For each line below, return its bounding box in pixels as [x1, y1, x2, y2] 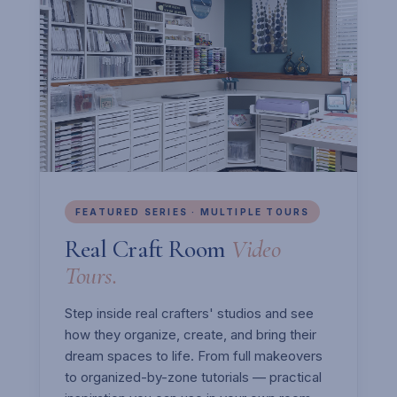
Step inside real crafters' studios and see [65, 304, 314, 322]
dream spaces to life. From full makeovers [65, 346, 323, 364]
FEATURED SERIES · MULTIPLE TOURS [75, 206, 310, 217]
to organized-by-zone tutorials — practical [65, 368, 322, 385]
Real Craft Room [65, 233, 232, 264]
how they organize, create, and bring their [65, 325, 316, 343]
